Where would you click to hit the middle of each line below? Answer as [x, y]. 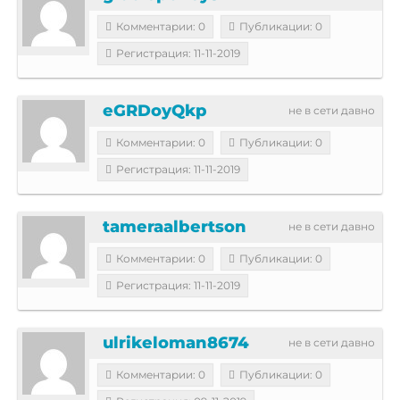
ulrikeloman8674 [176, 342]
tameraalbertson [175, 226]
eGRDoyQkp [155, 110]
